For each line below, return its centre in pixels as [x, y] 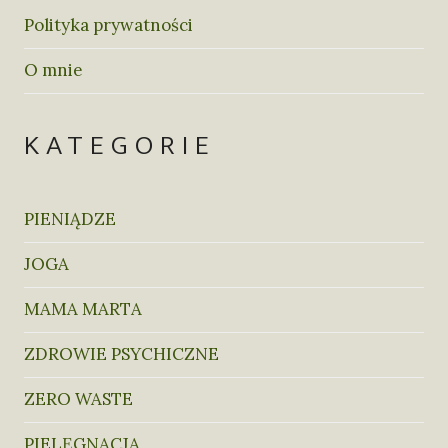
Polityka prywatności [108, 25]
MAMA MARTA [83, 309]
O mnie [53, 70]
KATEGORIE [120, 145]
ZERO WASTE [78, 399]
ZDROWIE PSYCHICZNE [121, 354]
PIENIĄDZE [70, 219]
